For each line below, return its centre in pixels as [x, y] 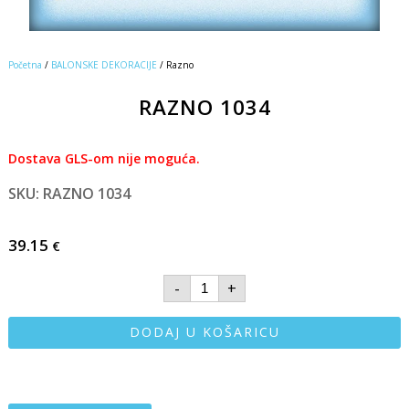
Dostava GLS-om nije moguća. [104, 158]
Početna [25, 64]
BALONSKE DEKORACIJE [104, 64]
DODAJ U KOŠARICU [204, 332]
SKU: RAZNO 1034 [69, 193]
